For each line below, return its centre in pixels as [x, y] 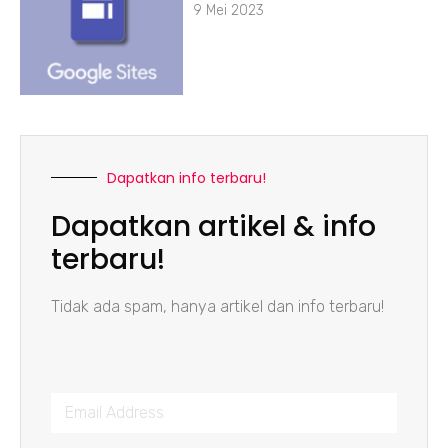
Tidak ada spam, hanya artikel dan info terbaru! [217, 306]
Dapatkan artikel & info [213, 226]
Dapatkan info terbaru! [186, 177]
